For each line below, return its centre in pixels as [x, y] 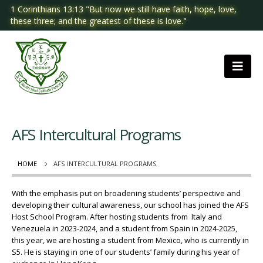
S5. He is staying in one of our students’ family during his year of [126, 252]
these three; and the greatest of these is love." [99, 21]
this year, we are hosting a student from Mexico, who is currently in [130, 240]
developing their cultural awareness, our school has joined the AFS [130, 205]
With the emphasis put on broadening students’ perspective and [126, 193]
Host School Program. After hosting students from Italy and [117, 217]
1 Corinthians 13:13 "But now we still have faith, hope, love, [124, 9]
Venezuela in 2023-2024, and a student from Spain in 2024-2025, [124, 228]
